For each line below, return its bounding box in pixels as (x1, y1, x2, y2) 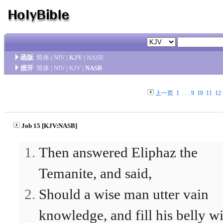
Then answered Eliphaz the (39, 144, 198, 160)
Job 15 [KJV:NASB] (21, 122, 77, 129)
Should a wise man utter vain (39, 186, 209, 202)
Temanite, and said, (39, 165, 152, 181)
